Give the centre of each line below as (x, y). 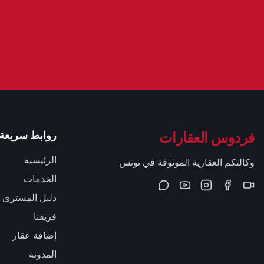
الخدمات (40, 179)
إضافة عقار (34, 235)
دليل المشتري (29, 198)
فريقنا (45, 217)
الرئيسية (40, 160)
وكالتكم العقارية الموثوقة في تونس (187, 162)
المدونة (43, 254)
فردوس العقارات (207, 137)
